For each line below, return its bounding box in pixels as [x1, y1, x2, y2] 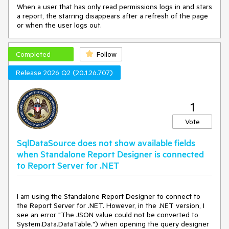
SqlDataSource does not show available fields [17, 137, 195, 148]
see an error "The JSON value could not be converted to [17, 210, 198, 219]
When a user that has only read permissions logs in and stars [17, 2, 212, 11]
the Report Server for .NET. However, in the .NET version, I [17, 201, 204, 210]
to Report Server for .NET [17, 159, 119, 171]
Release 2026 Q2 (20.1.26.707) [16, 68, 113, 77]
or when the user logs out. [17, 20, 102, 30]
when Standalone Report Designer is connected [17, 148, 204, 159]
